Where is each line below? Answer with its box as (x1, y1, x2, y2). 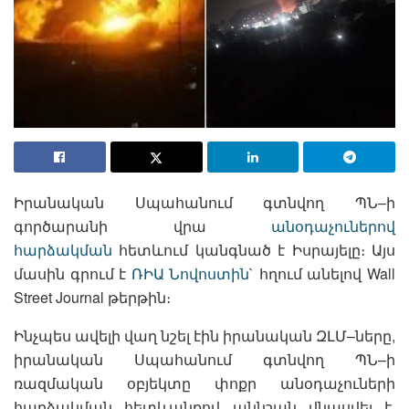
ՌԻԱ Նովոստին (131, 263, 250, 285)
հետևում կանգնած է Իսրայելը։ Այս (112, 239, 395, 261)
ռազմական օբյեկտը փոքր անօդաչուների (14, 372, 395, 394)
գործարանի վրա (14, 215, 271, 237)
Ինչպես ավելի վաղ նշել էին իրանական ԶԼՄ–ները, (14, 325, 395, 347)
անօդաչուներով (271, 215, 395, 237)
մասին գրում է (14, 263, 131, 285)
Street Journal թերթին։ (14, 287, 171, 309)
